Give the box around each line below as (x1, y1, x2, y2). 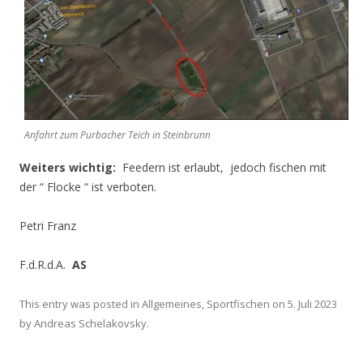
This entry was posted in (19, 297, 142, 312)
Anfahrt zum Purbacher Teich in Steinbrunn (24, 128, 211, 143)
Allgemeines (142, 297, 202, 312)
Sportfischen (207, 297, 270, 312)
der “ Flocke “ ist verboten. (19, 179, 156, 195)
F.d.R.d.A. (19, 257, 72, 273)
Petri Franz (19, 218, 76, 234)
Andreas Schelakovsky (34, 316, 147, 331)
